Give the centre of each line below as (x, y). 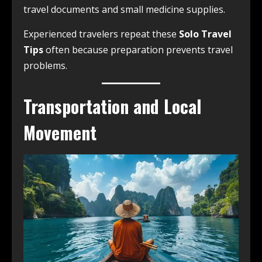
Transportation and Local (112, 106)
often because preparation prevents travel (138, 50)
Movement (60, 133)
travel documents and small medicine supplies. (124, 10)
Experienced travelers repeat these (101, 34)
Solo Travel (205, 34)
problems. (45, 66)
